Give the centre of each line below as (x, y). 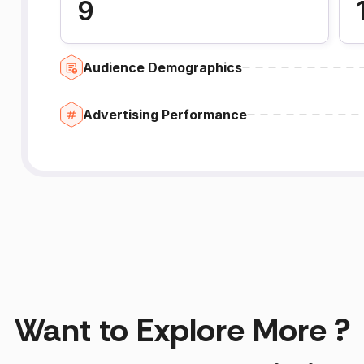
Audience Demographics (162, 67)
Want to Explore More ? (182, 329)
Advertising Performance (165, 114)
